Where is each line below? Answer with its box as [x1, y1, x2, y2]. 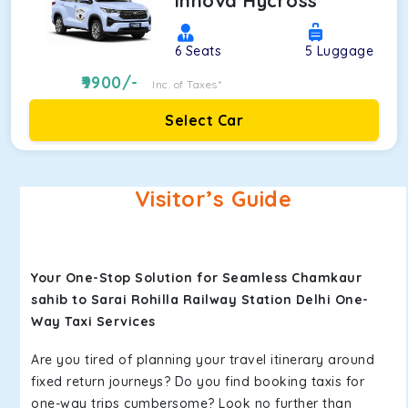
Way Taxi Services [31, 313, 156, 330]
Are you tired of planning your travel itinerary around [31, 352, 374, 368]
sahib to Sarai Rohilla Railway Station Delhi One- [31, 291, 369, 308]
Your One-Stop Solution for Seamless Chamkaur [31, 270, 362, 286]
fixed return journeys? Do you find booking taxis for [31, 373, 364, 390]
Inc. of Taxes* [152, 77, 222, 91]
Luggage [316, 43, 373, 59]
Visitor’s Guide [134, 186, 292, 212]
